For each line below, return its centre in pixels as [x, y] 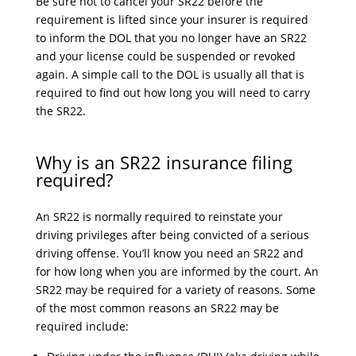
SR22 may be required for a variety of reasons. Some [175, 290]
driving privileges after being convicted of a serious [172, 235]
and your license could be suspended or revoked [165, 56]
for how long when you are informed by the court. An [177, 271]
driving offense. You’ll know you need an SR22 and [169, 253]
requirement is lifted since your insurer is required [172, 19]
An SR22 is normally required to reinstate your [159, 217]
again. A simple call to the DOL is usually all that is [170, 74]
